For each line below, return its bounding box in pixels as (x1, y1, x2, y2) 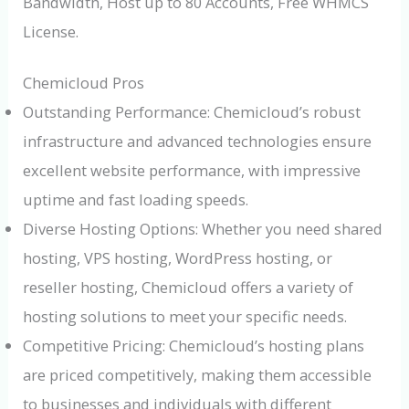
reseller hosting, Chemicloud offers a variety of (23, 277, 354, 299)
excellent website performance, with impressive (23, 160, 362, 182)
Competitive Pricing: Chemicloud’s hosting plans (23, 335, 365, 357)
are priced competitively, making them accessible (23, 364, 372, 386)
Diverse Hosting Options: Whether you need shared (23, 218, 383, 240)
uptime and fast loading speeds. (23, 189, 249, 211)
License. (23, 20, 79, 42)
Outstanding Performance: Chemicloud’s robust (23, 101, 362, 123)
